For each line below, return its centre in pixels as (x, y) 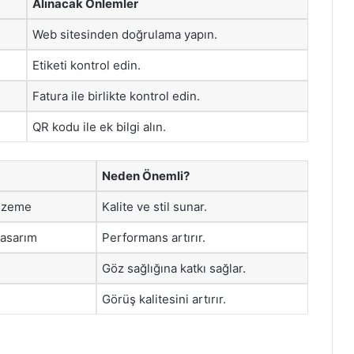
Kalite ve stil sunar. (154, 206)
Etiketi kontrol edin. (87, 65)
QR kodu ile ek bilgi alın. (99, 127)
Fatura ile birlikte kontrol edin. (116, 96)
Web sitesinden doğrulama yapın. (125, 34)
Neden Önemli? (146, 175)
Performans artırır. (154, 237)
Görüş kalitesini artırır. (164, 299)
